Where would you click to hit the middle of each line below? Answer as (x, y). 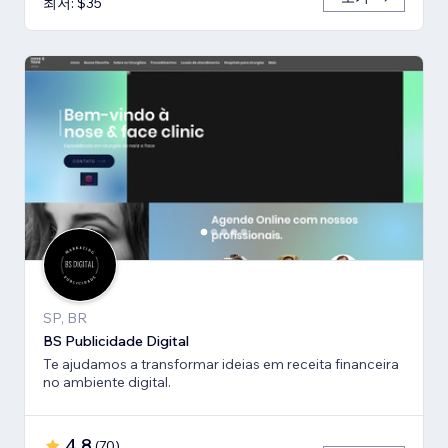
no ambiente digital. (107, 382)
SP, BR (65, 318)
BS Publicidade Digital (116, 341)
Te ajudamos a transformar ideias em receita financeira (221, 364)
